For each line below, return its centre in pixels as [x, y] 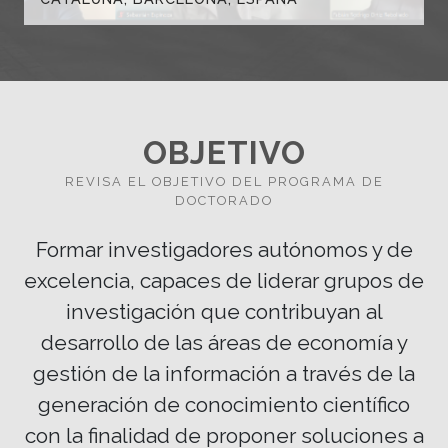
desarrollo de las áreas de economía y [224, 343]
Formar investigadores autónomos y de [224, 250]
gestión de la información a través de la [224, 374]
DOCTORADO [224, 201]
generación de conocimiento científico [224, 405]
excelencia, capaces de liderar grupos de [224, 281]
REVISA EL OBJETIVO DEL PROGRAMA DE [224, 182]
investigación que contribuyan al [224, 312]
